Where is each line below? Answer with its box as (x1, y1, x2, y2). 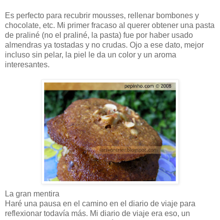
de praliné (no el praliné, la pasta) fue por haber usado (5, 30, 193, 39)
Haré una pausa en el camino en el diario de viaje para (5, 199, 195, 208)
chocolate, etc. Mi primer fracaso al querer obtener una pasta (5, 21, 215, 29)
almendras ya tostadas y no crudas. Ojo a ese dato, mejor (5, 40, 204, 49)
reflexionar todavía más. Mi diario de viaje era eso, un (5, 209, 190, 218)
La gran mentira (5, 189, 59, 198)
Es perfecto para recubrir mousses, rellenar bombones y (5, 11, 199, 20)
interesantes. (5, 60, 50, 69)
